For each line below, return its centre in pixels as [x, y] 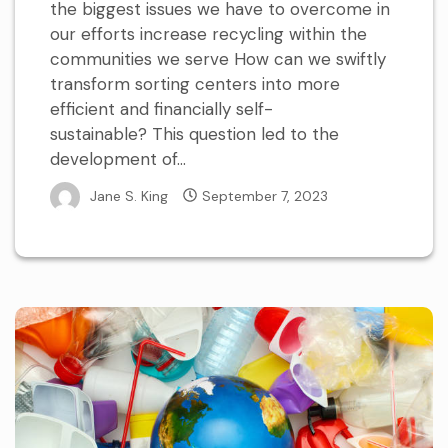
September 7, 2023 [265, 195]
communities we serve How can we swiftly [218, 59]
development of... [118, 159]
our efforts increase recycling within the [208, 34]
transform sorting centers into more [195, 84]
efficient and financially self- [161, 109]
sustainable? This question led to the [194, 134]
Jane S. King [129, 195]
